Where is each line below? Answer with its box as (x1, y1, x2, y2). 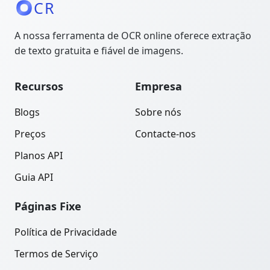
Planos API (14, 148, 63, 162)
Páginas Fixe (14, 198, 81, 213)
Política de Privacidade (14, 225, 117, 239)
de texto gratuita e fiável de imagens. (14, 43, 183, 57)
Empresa (135, 78, 182, 93)
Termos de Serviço (14, 246, 98, 260)
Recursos (14, 78, 63, 93)
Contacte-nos (135, 127, 196, 140)
